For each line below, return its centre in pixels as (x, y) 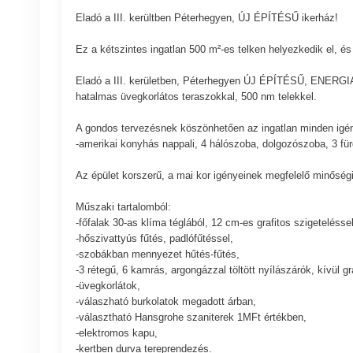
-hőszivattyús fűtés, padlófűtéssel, (154, 238)
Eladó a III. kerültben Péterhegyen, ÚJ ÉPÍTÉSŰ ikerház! (206, 17)
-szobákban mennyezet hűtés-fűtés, (157, 254)
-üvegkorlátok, (108, 285)
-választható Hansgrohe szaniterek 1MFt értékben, (191, 317)
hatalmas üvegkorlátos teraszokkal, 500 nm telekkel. (196, 96)
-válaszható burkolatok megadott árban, (165, 301)
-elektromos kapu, (116, 333)
